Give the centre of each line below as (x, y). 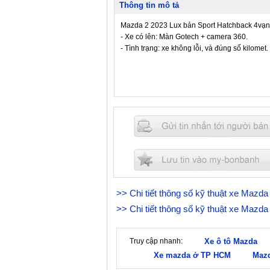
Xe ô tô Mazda (231, 241)
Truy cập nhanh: (156, 241)
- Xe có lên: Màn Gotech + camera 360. (184, 37)
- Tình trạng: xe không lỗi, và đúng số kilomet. (194, 48)
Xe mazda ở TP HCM (192, 255)
